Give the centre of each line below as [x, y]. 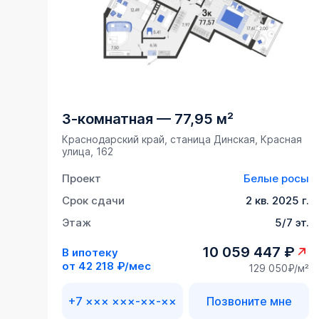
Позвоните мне [249, 302]
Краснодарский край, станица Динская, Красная [182, 140]
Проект [82, 179]
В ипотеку [90, 252]
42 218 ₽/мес [115, 266]
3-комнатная [108, 119]
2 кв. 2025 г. [278, 201]
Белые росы [277, 179]
